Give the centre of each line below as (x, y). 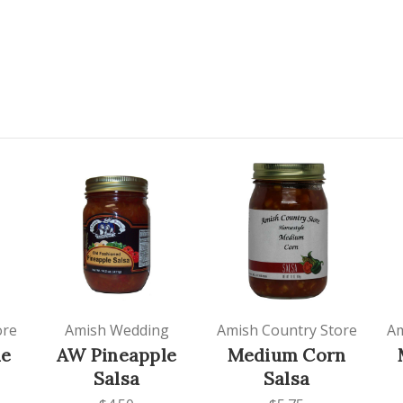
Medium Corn (287, 355)
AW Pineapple (116, 355)
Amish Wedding (116, 331)
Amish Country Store (287, 331)
